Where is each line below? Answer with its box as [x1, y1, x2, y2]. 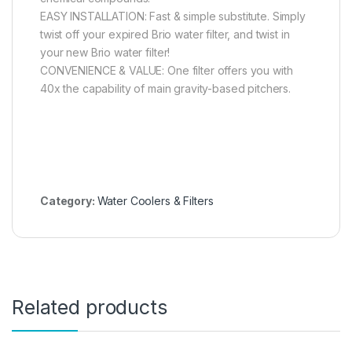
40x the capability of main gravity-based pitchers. [40, 82, 291, 96]
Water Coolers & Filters [97, 194, 214, 208]
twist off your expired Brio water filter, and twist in [40, 27, 290, 42]
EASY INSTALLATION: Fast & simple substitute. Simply [40, 9, 306, 24]
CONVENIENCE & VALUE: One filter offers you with [40, 64, 293, 78]
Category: [40, 194, 97, 208]
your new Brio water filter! [40, 46, 170, 60]
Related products [12, 295, 167, 320]
